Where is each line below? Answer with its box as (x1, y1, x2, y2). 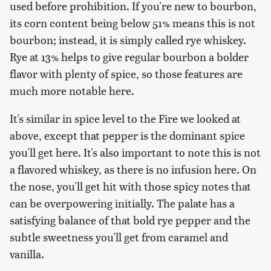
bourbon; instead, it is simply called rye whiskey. (10, 31, 246, 47)
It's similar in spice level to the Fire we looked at (10, 110, 241, 126)
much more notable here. (10, 82, 137, 98)
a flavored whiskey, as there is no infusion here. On (10, 161, 256, 177)
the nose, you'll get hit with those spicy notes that (10, 178, 251, 194)
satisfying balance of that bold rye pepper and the (10, 212, 250, 227)
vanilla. (10, 246, 47, 261)
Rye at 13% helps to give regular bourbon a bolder (10, 48, 249, 64)
